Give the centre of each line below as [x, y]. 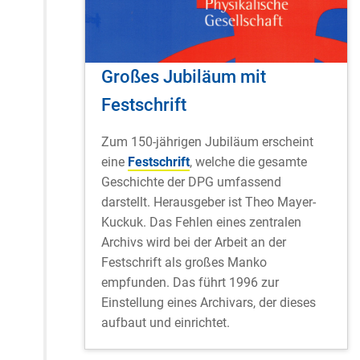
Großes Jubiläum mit [184, 76]
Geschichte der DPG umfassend [191, 182]
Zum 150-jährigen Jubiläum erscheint [207, 141]
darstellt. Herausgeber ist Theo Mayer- [209, 202]
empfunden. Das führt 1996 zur [190, 282]
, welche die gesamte [248, 162]
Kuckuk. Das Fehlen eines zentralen [201, 222]
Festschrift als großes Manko [184, 262]
